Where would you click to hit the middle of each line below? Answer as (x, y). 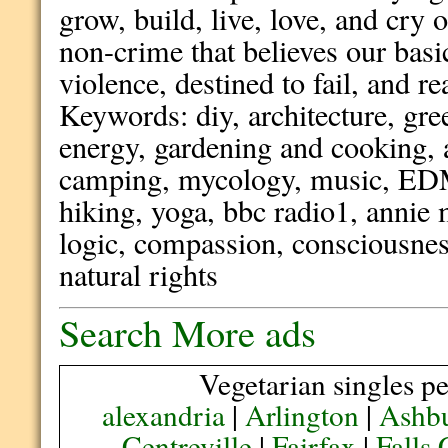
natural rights (139, 274)
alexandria (164, 414)
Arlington (302, 414)
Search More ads (188, 332)
